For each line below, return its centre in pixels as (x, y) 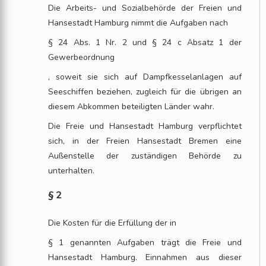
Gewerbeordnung (82, 57)
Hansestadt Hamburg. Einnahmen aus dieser (145, 257)
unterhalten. (72, 171)
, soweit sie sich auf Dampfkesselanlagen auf (145, 77)
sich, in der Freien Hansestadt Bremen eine (145, 141)
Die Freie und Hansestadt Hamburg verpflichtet (145, 126)
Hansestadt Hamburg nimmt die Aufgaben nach (138, 23)
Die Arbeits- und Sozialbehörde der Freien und (145, 8)
